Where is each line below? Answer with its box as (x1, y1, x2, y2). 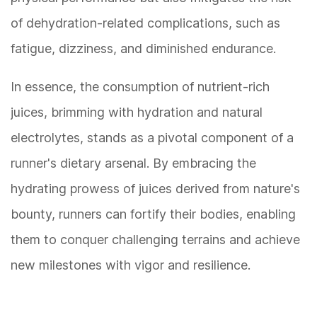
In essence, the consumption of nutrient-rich (11, 79, 270, 95)
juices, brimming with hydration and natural (11, 105, 263, 120)
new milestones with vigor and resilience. (11, 258, 250, 273)
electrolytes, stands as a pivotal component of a (11, 130, 294, 146)
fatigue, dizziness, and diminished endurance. (11, 41, 276, 57)
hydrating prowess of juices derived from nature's (11, 181, 300, 197)
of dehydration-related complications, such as (11, 16, 280, 31)
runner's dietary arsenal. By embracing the (11, 156, 256, 171)
